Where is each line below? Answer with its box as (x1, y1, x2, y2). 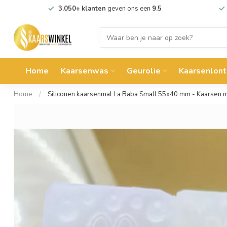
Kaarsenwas (61, 65, 108, 77)
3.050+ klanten (58, 4, 106, 13)
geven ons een (105, 4, 152, 13)
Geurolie (127, 65, 161, 77)
